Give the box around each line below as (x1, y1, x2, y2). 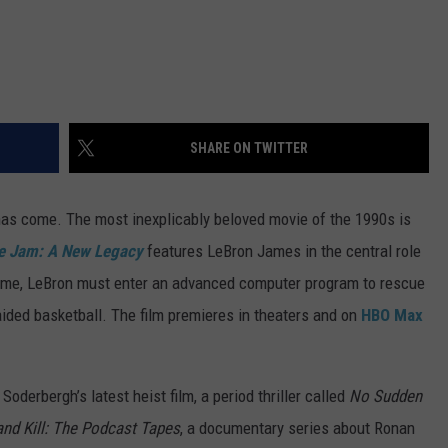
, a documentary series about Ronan (180, 418, 415, 439)
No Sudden (349, 386, 422, 407)
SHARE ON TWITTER (190, 140, 308, 157)
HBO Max (361, 305, 423, 326)
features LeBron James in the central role (143, 241, 421, 262)
